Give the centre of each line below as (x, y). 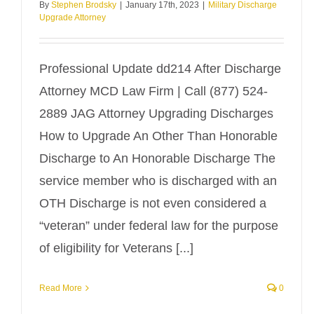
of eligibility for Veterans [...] (116, 248)
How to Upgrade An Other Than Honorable (158, 136)
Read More (61, 288)
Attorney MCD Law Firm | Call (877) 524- (153, 91)
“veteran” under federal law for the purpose (159, 226)
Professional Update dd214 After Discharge (160, 69)
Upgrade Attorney (73, 18)
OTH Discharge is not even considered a (153, 203)
